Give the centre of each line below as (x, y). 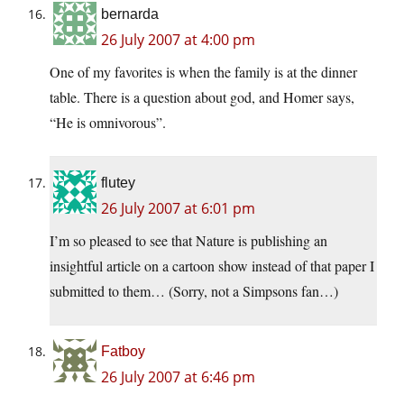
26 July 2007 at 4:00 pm (178, 40)
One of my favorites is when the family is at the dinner (203, 72)
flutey (118, 183)
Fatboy (123, 352)
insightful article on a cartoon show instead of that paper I (212, 266)
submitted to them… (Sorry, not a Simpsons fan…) (194, 291)
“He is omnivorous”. (108, 123)
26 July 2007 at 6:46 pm (178, 377)
